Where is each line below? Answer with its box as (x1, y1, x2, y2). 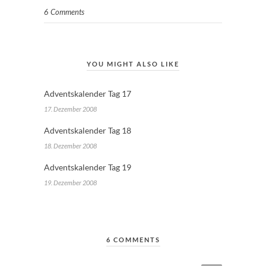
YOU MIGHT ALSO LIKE (87, 60, 179, 68)
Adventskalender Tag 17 (44, 88, 131, 99)
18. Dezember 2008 (44, 142, 97, 150)
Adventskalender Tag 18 (44, 125, 131, 136)
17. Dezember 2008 (44, 105, 97, 113)
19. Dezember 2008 (44, 179, 97, 187)
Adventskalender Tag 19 (44, 162, 131, 173)
